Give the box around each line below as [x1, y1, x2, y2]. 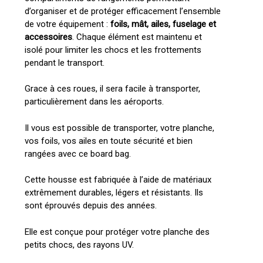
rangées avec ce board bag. [24, 148, 131, 159]
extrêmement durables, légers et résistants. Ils [24, 187, 203, 198]
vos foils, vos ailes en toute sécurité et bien [24, 135, 193, 146]
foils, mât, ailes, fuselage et [110, 18, 216, 29]
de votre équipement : [24, 18, 110, 29]
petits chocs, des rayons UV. [24, 239, 134, 250]
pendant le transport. [24, 57, 104, 68]
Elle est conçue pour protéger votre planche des [24, 226, 210, 237]
